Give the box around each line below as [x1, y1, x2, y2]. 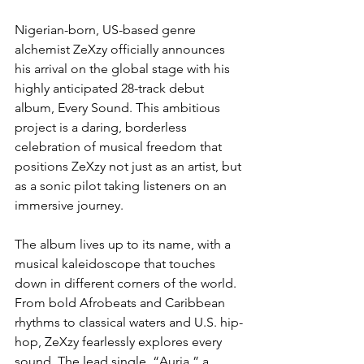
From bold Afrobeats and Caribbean [15, 295, 228, 311]
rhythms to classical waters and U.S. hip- [15, 314, 243, 331]
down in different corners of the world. [15, 275, 240, 292]
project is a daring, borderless [15, 119, 190, 136]
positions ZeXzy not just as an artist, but [15, 158, 245, 175]
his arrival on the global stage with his [15, 61, 233, 77]
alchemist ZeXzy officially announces [15, 41, 228, 58]
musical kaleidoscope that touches [15, 256, 219, 272]
